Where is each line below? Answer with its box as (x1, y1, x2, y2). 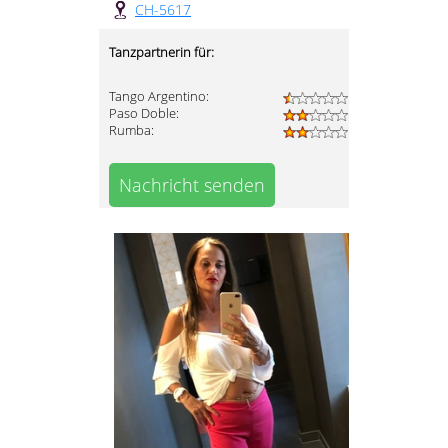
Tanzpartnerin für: (109, 44, 214, 62)
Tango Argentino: (109, 88, 209, 106)
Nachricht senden (119, 173, 265, 198)
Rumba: (109, 122, 154, 140)
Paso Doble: (109, 105, 179, 123)
